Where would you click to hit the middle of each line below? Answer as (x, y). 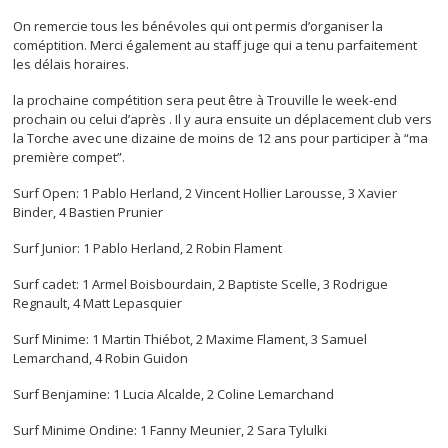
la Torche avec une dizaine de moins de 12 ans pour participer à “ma (221, 137)
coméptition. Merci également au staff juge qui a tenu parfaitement (215, 44)
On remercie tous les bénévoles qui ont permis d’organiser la (198, 25)
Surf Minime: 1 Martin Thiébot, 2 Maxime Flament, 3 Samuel (190, 338)
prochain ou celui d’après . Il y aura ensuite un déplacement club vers (223, 118)
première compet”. (69, 156)
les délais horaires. (71, 63)
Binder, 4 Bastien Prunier (88, 211)
